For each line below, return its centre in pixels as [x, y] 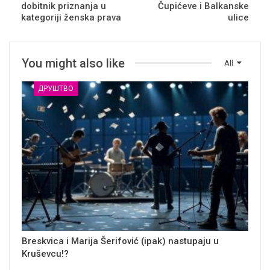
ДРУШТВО [56, 88]
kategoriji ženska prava [71, 17]
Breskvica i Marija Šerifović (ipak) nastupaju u [120, 241]
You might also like [73, 63]
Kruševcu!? [45, 253]
